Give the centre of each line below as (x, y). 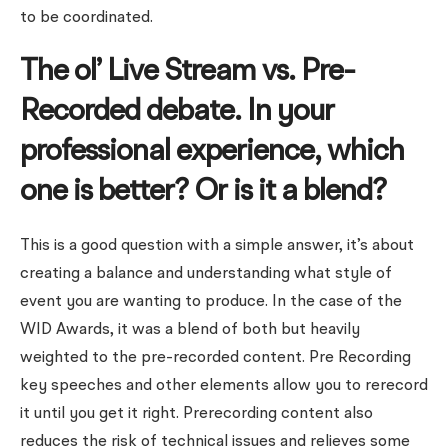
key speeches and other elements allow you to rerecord (224, 386)
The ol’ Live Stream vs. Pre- (187, 72)
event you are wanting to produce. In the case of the (211, 302)
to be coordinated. (86, 18)
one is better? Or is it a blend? (203, 192)
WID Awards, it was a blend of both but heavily (190, 330)
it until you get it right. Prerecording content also (196, 414)
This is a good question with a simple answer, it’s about (217, 246)
